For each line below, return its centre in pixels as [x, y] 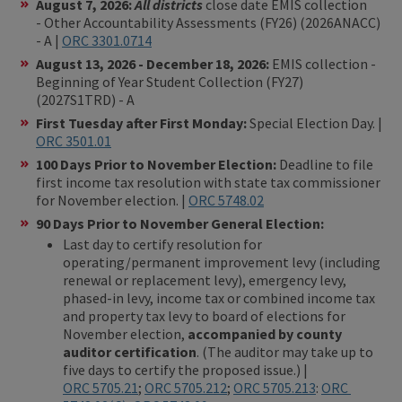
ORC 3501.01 [74, 140]
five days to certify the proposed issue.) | [185, 369]
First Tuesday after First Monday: [141, 122]
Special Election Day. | [315, 122]
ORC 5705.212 [186, 387]
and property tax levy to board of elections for [204, 315]
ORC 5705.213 [275, 387]
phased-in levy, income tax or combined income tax [219, 297]
